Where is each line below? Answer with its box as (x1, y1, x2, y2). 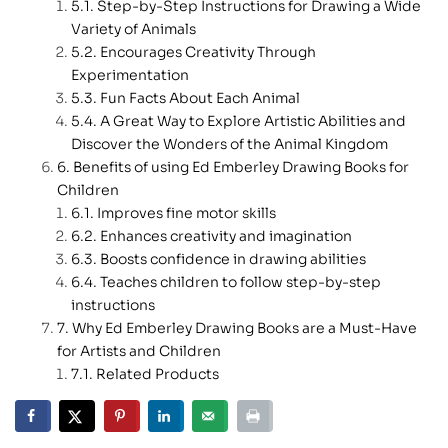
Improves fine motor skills (97, 203, 276, 222)
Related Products (96, 364, 219, 383)
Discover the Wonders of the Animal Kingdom (71, 134, 388, 153)
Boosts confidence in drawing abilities (100, 249, 366, 268)
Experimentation (71, 65, 189, 84)
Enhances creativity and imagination (100, 226, 352, 245)
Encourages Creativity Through (100, 42, 316, 61)
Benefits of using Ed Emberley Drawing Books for (73, 157, 409, 176)
